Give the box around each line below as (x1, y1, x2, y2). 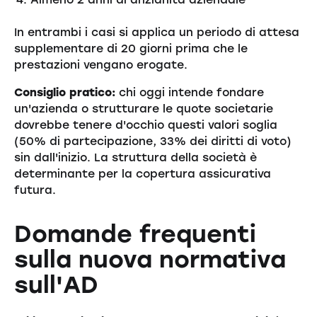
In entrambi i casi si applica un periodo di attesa (13, 25, 299, 40)
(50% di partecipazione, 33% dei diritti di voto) (13, 134, 292, 149)
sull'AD (13, 270, 98, 299)
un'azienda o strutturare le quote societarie (13, 102, 273, 116)
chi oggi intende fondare (115, 86, 264, 100)
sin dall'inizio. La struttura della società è (13, 151, 257, 165)
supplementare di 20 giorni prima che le (13, 42, 248, 56)
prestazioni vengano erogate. (13, 58, 188, 72)
